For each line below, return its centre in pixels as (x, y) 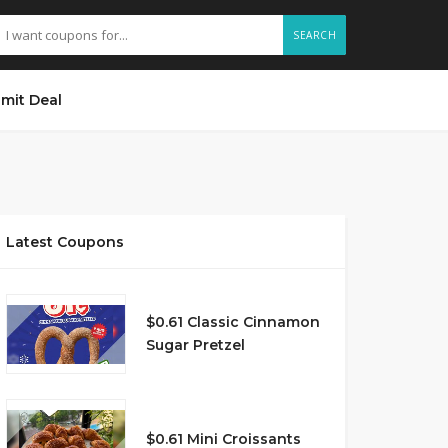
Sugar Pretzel (195, 345)
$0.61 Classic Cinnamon (232, 322)
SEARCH (314, 35)
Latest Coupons (64, 242)
